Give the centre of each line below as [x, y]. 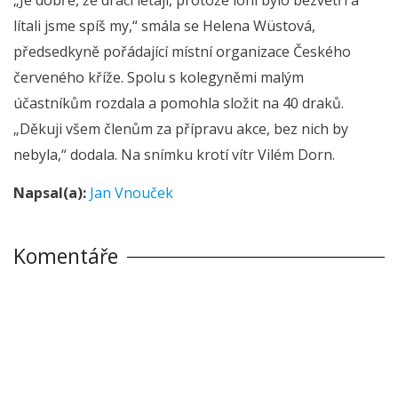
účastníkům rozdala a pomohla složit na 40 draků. [179, 103]
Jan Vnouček [131, 193]
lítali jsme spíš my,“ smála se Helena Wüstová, [164, 25]
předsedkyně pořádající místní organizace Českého [182, 51]
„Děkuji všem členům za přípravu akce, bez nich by [181, 128]
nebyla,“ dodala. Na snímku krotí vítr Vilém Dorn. [174, 154]
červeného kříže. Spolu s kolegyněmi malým [159, 77]
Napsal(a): [50, 193]
